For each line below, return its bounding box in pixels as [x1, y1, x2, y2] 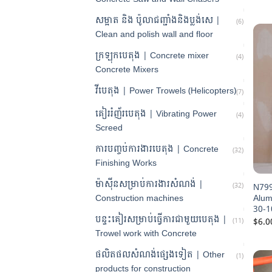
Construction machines [95, 189, 183, 206]
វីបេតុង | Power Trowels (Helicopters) [95, 82, 236, 98]
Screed [95, 119, 123, 135]
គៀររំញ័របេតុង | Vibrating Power [95, 105, 217, 121]
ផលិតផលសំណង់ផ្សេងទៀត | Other [95, 246, 225, 262]
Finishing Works [95, 154, 157, 171]
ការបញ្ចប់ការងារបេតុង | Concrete [95, 140, 219, 157]
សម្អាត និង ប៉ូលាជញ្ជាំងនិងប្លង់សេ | [95, 12, 220, 28]
